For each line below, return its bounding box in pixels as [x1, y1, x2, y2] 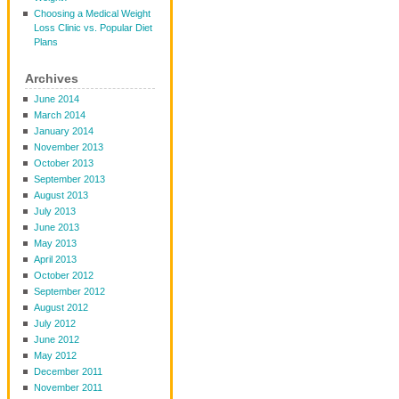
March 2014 [34, 110, 85, 120]
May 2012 [34, 350, 77, 361]
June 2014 [34, 94, 79, 104]
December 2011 [34, 366, 102, 377]
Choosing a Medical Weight [34, 8, 151, 19]
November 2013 [34, 142, 103, 152]
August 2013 [34, 190, 88, 200]
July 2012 [34, 318, 76, 329]
